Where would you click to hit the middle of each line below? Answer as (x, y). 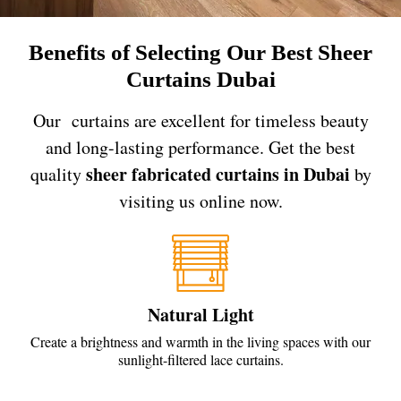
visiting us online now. (200, 200)
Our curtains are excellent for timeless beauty (200, 120)
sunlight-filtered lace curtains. (200, 359)
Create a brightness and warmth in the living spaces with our (200, 341)
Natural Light (200, 314)
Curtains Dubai (200, 80)
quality (58, 174)
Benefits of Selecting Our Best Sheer (200, 53)
